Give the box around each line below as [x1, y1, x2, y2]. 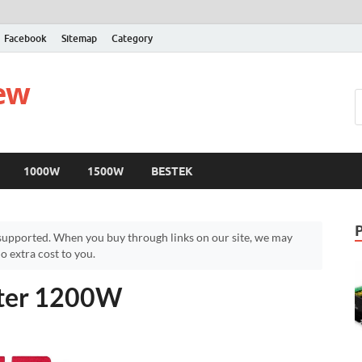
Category [112, 32, 153, 44]
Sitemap [61, 32, 97, 44]
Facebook [4, 32, 47, 44]
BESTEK [151, 164, 193, 178]
